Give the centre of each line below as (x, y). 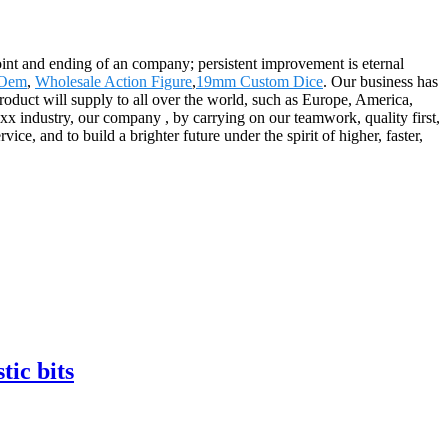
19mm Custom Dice (259, 81)
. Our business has (380, 81)
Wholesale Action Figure (113, 81)
